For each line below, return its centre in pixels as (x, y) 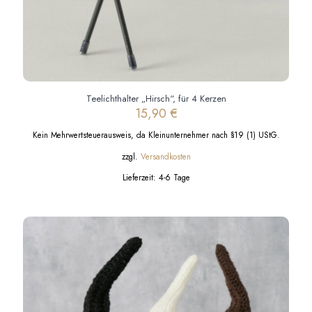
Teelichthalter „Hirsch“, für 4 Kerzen (156, 99)
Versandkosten (165, 156)
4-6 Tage (174, 177)
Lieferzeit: (140, 177)
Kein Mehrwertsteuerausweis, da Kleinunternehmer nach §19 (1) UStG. (156, 135)
